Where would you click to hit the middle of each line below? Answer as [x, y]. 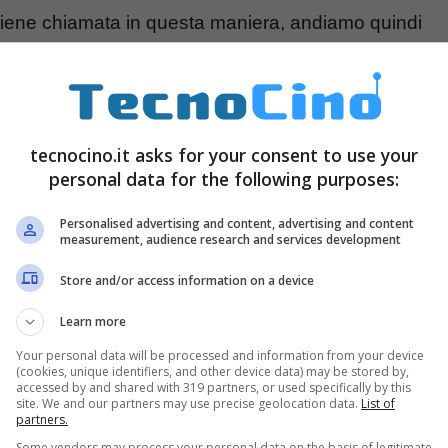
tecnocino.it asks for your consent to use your [224, 155]
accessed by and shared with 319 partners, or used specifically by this [213, 387]
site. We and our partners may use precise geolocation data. [188, 403]
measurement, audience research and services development [230, 239]
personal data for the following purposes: [224, 179]
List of [378, 403]
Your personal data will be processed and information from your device [220, 355]
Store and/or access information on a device [187, 280]
